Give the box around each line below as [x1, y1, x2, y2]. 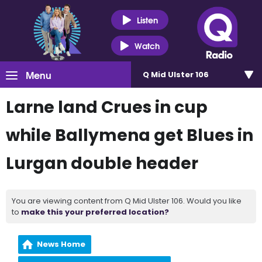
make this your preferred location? [21, 206, 169, 218]
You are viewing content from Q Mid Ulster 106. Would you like [12, 195, 242, 206]
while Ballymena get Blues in [6, 124, 253, 147]
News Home [37, 239, 86, 250]
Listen [136, 13, 158, 26]
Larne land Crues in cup [6, 96, 208, 119]
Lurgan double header [6, 152, 198, 175]
